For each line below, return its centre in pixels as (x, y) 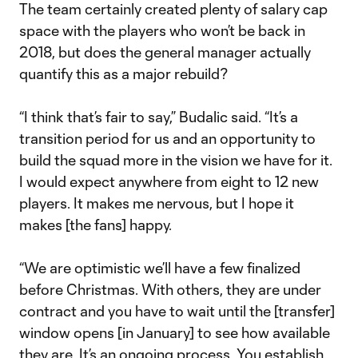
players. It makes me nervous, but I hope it (157, 203)
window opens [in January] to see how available (175, 332)
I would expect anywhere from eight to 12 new (169, 181)
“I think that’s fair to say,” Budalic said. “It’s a (159, 117)
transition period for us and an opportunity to (167, 138)
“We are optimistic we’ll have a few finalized (160, 268)
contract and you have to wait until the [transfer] (177, 311)
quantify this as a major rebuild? (124, 74)
